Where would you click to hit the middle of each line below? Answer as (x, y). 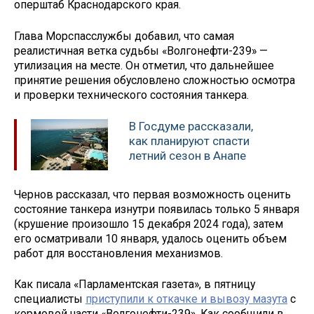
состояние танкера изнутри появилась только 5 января (157, 209)
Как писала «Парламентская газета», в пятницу (135, 285)
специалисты (50, 299)
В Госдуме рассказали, (191, 126)
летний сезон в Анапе (187, 155)
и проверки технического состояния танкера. (131, 95)
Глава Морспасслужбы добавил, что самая (124, 36)
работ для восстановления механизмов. (118, 253)
